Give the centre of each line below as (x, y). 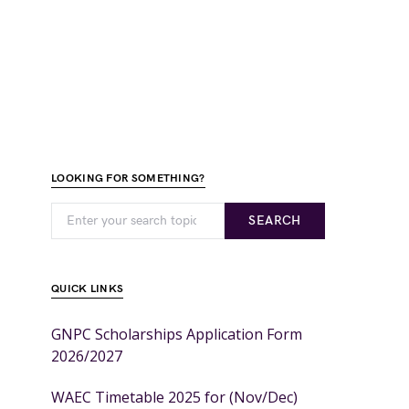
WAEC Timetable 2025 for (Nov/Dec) (174, 397)
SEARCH (275, 220)
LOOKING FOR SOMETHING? (128, 178)
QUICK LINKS (88, 289)
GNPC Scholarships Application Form (177, 334)
